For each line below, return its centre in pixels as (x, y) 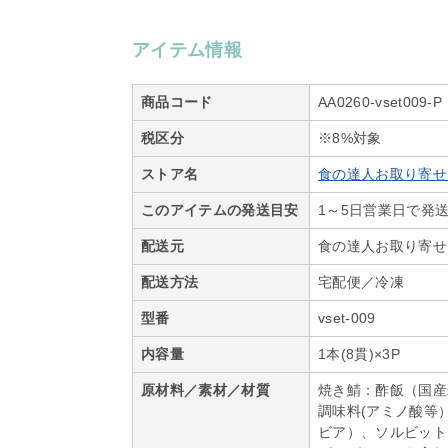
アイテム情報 (187, 50)
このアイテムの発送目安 (220, 210)
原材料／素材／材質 (205, 390)
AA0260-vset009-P (380, 102)
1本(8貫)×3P (359, 354)
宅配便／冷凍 (361, 282)
